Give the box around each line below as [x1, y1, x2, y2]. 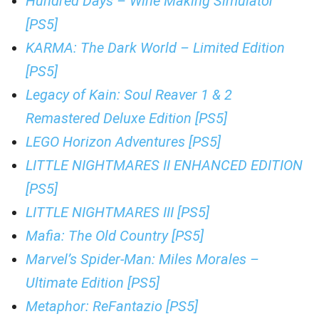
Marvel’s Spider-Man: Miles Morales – [26, 251, 259, 268]
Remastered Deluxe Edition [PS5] [26, 110, 227, 127]
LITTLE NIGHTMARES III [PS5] [26, 204, 209, 221]
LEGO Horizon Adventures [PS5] [26, 133, 221, 150]
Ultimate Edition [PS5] [26, 274, 159, 291]
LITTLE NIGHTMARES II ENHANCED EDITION [26, 157, 303, 174]
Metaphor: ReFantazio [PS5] [26, 298, 198, 315]
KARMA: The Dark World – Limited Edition [26, 39, 285, 56]
